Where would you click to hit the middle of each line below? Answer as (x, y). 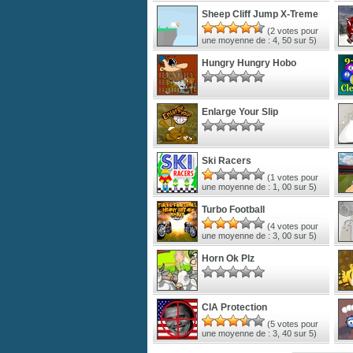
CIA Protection (234, 307)
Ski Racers (227, 160)
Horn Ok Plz (228, 258)
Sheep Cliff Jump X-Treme (260, 14)
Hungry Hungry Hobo (249, 63)
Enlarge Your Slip (240, 111)
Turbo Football (233, 209)
